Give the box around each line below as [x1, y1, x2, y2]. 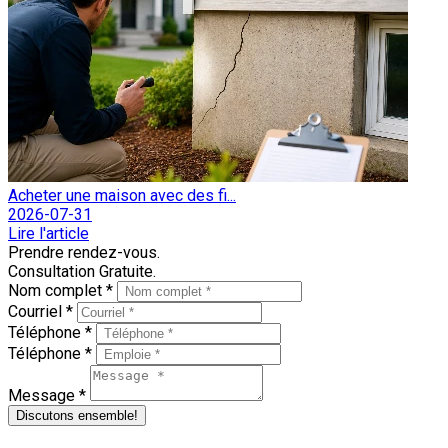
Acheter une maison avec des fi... [8, 185, 236, 205]
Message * [8, 385, 90, 405]
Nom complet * [8, 280, 117, 300]
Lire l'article [8, 223, 89, 243]
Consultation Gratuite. [8, 261, 156, 281]
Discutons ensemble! [16, 407, 138, 423]
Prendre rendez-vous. [8, 242, 160, 262]
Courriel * [8, 301, 77, 321]
